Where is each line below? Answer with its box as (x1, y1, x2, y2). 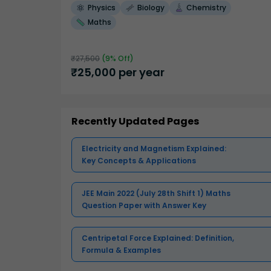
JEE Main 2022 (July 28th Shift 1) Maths (82, 188, 230, 199)
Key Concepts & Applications (82, 155, 196, 166)
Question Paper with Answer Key (82, 200, 206, 211)
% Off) (110, 53, 134, 64)
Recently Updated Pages (71, 114, 199, 129)
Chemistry (186, 2, 226, 13)
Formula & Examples (82, 245, 161, 256)
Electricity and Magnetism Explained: (82, 143, 226, 154)
